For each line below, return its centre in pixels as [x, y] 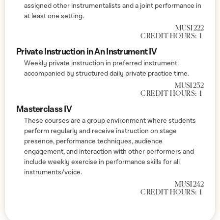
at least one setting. [54, 16]
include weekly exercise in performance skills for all [102, 162]
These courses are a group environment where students [110, 121]
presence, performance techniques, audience [93, 141]
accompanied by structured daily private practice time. [107, 73]
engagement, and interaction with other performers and [109, 151]
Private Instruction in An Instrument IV [86, 52]
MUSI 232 [189, 86]
